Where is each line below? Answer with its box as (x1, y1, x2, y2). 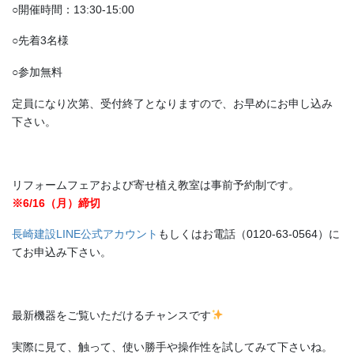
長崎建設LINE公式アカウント (12, 228, 158, 241)
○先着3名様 (12, 34, 69, 47)
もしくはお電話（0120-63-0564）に (158, 228, 340, 241)
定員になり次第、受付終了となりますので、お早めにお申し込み (12, 96, 333, 110)
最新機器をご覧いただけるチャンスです (12, 308, 211, 322)
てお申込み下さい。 (12, 246, 111, 259)
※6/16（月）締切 (12, 196, 100, 209)
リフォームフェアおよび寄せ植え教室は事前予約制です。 (12, 178, 299, 191)
